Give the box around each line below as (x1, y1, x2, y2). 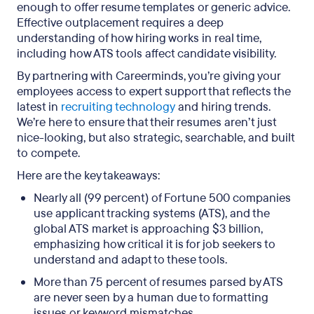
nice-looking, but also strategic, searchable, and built (17, 130, 294, 146)
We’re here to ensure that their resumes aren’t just (17, 114, 276, 130)
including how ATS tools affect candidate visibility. (17, 46, 276, 62)
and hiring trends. (175, 99, 271, 115)
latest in (17, 99, 61, 115)
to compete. (17, 145, 80, 161)
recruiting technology (61, 99, 175, 115)
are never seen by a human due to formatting (34, 289, 268, 306)
